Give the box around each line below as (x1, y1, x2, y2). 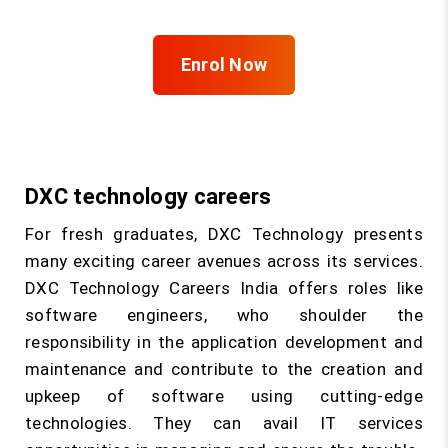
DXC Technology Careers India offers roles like (25, 278, 423, 298)
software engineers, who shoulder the (25, 305, 423, 325)
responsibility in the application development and (25, 332, 423, 352)
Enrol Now (180, 54, 268, 75)
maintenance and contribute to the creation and (25, 359, 423, 379)
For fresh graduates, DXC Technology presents (25, 224, 423, 244)
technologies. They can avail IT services (25, 413, 423, 433)
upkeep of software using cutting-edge (25, 386, 423, 406)
